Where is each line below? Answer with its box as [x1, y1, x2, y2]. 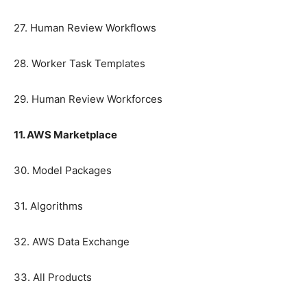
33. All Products [14, 271, 92, 284]
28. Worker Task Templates [14, 57, 145, 71]
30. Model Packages [14, 164, 112, 177]
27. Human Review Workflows [14, 21, 156, 35]
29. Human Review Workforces [14, 93, 162, 106]
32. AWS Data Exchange [14, 235, 130, 249]
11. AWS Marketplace [14, 128, 117, 142]
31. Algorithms [14, 199, 83, 213]
